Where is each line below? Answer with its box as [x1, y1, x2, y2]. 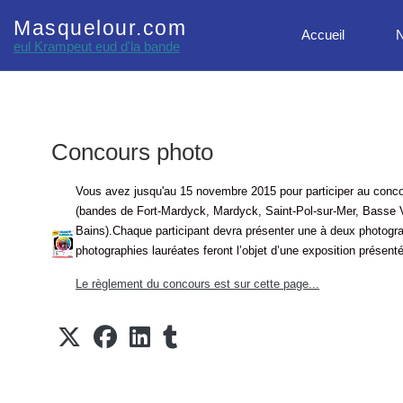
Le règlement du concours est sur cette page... [76, 277, 319, 291]
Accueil [301, 27, 345, 43]
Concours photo [51, 139, 213, 166]
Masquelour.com [13, 17, 186, 40]
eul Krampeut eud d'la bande [13, 39, 180, 55]
